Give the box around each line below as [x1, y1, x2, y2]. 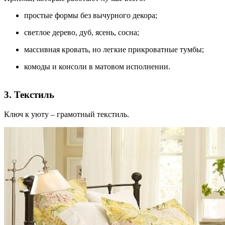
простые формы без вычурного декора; [24, 11, 157, 20]
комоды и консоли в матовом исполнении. [24, 62, 170, 71]
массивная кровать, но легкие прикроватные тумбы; [24, 45, 204, 54]
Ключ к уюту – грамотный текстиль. [4, 110, 129, 119]
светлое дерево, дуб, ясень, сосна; [24, 28, 139, 37]
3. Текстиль [4, 89, 54, 100]
